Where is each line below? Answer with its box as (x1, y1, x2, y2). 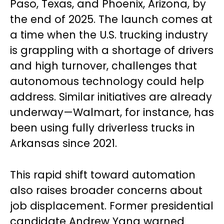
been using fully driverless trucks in (10, 120, 195, 135)
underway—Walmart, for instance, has (10, 104, 214, 119)
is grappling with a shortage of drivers (10, 42, 213, 57)
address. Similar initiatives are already (10, 89, 212, 104)
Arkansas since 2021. (10, 135, 117, 150)
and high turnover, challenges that (10, 58, 197, 73)
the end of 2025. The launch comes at (10, 11, 212, 26)
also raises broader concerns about (10, 182, 202, 197)
